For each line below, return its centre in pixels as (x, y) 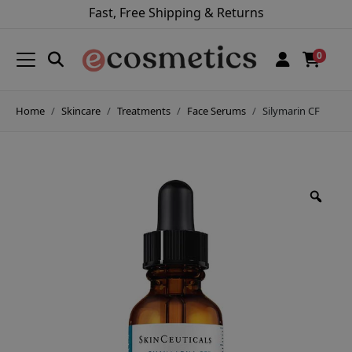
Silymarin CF (291, 110)
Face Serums (216, 110)
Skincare (81, 110)
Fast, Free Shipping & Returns (176, 13)
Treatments (144, 110)
